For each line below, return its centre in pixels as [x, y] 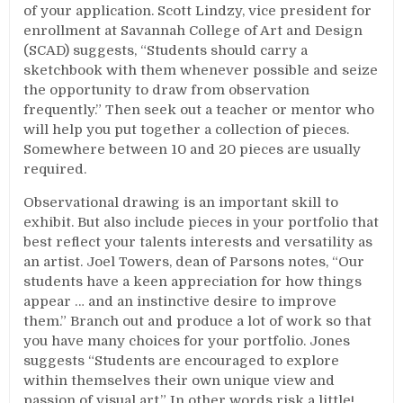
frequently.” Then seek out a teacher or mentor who [199, 110]
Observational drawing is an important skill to [181, 202]
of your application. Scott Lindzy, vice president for [198, 11]
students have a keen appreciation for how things [193, 282]
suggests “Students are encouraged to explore [182, 361]
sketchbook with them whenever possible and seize [201, 70]
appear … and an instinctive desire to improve [180, 301]
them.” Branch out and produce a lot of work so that [198, 321]
